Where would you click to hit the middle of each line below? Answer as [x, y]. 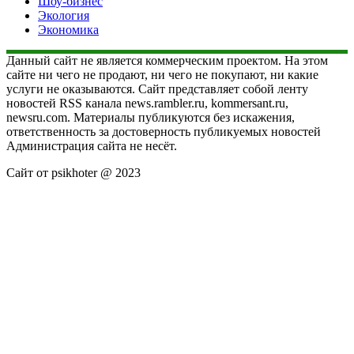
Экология [64, 16]
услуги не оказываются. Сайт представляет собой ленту [157, 89]
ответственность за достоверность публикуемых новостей [164, 132]
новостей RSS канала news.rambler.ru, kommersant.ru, [147, 104]
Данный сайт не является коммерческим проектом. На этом [167, 61]
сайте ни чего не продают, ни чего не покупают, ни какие [162, 75]
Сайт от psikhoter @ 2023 [73, 173]
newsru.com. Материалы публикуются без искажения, [151, 118]
